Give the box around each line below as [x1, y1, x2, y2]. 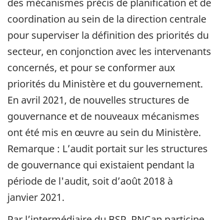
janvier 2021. [7, 191, 64, 204]
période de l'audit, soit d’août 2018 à [7, 174, 173, 188]
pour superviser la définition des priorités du [7, 28, 209, 42]
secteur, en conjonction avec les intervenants [7, 45, 211, 58]
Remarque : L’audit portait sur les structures [7, 142, 208, 156]
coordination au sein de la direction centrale [7, 12, 206, 26]
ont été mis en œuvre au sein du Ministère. [7, 126, 201, 139]
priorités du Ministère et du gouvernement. [7, 77, 203, 91]
